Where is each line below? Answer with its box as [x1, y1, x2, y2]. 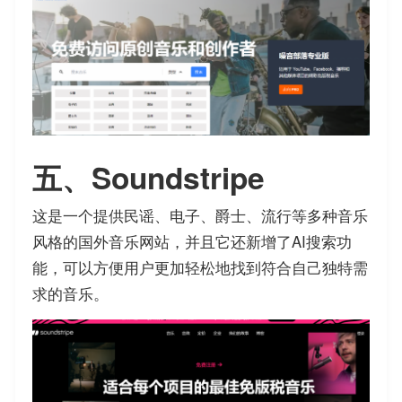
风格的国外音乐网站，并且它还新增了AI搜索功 [31, 231, 352, 253]
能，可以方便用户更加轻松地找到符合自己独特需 [31, 257, 368, 279]
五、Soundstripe [31, 155, 265, 199]
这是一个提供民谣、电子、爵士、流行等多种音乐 [31, 205, 368, 227]
